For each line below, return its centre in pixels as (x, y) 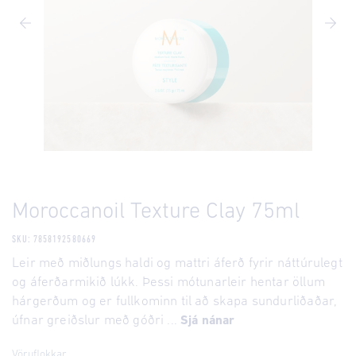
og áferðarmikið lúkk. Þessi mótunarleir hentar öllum (168, 282)
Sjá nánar (208, 321)
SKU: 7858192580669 (54, 240)
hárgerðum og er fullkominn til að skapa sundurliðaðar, (175, 302)
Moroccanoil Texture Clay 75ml (156, 212)
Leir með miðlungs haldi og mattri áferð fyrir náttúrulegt (177, 263)
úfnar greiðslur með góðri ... (97, 321)
